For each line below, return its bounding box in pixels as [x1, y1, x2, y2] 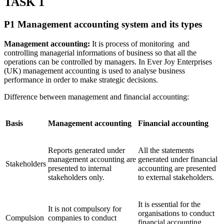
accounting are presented [138, 163, 216, 172]
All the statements [138, 145, 194, 154]
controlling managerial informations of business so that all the [4, 48, 196, 57]
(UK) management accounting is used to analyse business [4, 66, 185, 75]
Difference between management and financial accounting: [4, 92, 189, 101]
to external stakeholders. [138, 172, 214, 181]
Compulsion [5, 213, 44, 222]
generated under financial [138, 154, 217, 163]
